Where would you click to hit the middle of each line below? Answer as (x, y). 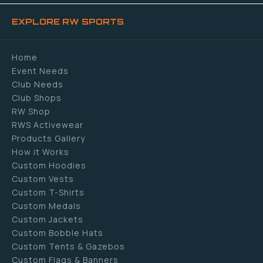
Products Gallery (48, 139)
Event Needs (40, 71)
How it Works (41, 152)
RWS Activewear (48, 125)
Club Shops (37, 98)
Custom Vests (43, 179)
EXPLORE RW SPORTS (68, 22)
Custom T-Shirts (48, 193)
